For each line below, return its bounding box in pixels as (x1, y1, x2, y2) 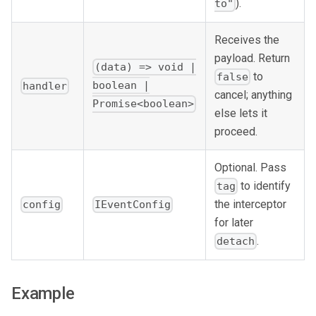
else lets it (214, 106, 267, 120)
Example (11, 283, 75, 303)
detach (217, 235, 255, 248)
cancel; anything (214, 87, 292, 102)
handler (23, 79, 68, 92)
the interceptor (214, 197, 286, 211)
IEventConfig (95, 197, 171, 211)
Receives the (214, 32, 279, 47)
